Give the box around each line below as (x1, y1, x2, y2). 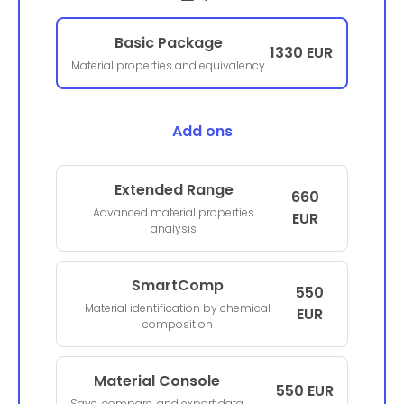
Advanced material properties (93, 205, 255, 221)
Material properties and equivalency (71, 58, 265, 74)
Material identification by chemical (85, 300, 271, 317)
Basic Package (114, 32, 223, 54)
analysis (151, 221, 197, 237)
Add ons (171, 121, 233, 142)
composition (142, 317, 214, 333)
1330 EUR (270, 42, 333, 64)
